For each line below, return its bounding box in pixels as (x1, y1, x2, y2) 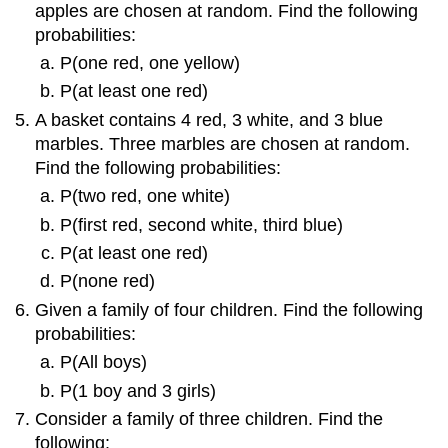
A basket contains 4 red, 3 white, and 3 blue (35, 109, 384, 130)
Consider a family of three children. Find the (35, 409, 384, 429)
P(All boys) (59, 352, 147, 373)
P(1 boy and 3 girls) (59, 380, 216, 401)
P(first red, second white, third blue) (59, 214, 343, 235)
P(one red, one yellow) (59, 53, 240, 74)
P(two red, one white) (59, 186, 230, 207)
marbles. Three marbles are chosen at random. (35, 133, 411, 154)
